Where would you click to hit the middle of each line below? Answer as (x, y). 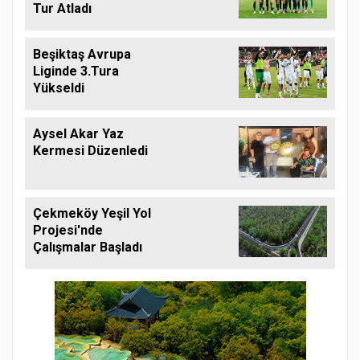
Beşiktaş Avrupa (82, 55)
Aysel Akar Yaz (78, 134)
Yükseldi (59, 88)
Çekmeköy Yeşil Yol (92, 214)
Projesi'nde (68, 231)
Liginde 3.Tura (76, 72)
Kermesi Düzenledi (90, 151)
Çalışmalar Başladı (88, 247)
